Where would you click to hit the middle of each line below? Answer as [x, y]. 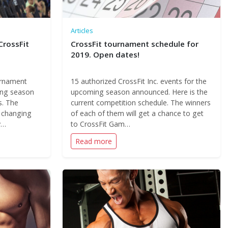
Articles [82, 31]
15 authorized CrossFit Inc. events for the [138, 81]
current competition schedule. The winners [140, 103]
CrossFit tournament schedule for [134, 44]
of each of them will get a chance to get [137, 113]
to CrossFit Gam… [100, 124]
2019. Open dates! [105, 54]
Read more [93, 141]
